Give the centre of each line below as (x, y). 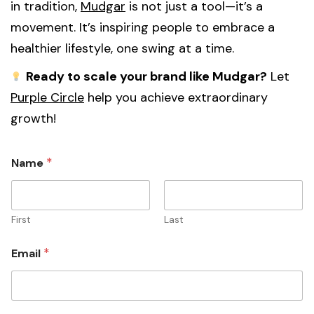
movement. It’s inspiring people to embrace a (143, 27)
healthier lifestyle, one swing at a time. (122, 48)
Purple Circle (47, 97)
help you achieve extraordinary (176, 97)
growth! (33, 118)
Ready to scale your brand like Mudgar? (146, 76)
